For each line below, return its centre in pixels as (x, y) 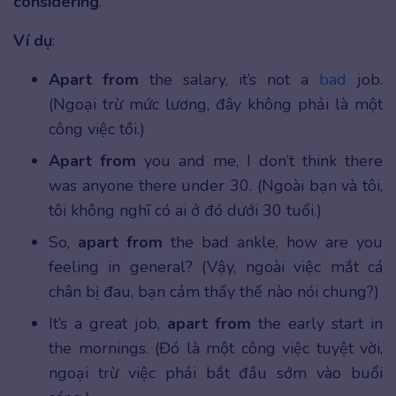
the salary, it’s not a (234, 80)
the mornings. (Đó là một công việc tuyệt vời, (216, 349)
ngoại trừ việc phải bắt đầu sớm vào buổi (216, 373)
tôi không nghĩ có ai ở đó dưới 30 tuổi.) (185, 211)
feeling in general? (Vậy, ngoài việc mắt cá (216, 267)
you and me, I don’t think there (259, 161)
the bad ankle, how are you (277, 243)
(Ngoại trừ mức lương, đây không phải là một (216, 105)
